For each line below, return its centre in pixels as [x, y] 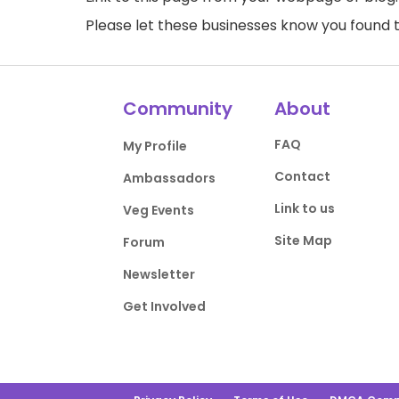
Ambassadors [170, 178]
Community [178, 109]
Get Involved [165, 306]
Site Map [303, 240]
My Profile [155, 146]
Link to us [304, 208]
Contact [302, 176]
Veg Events [159, 210]
